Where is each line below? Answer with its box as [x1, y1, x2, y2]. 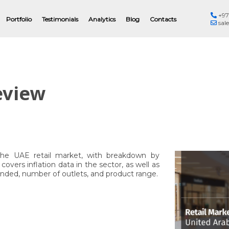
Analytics [88, 15, 116, 23]
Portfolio [6, 15, 32, 23]
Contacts [149, 15, 176, 23]
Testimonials [41, 15, 78, 23]
